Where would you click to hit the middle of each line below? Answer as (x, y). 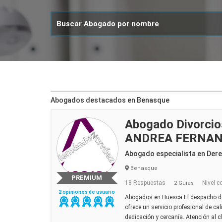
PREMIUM (87, 178)
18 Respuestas (145, 183)
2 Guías (184, 183)
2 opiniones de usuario (87, 192)
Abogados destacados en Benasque (110, 100)
